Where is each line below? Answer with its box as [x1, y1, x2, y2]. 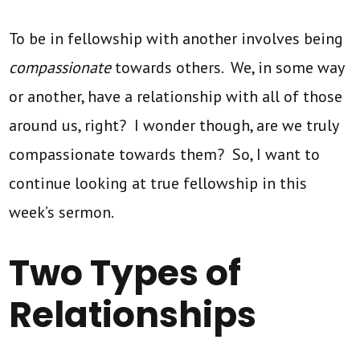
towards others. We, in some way [111, 56, 345, 78]
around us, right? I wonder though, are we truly [9, 114, 339, 136]
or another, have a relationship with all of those [9, 85, 343, 107]
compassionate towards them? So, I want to [9, 143, 321, 165]
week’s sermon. [9, 201, 115, 223]
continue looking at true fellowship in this [9, 172, 308, 194]
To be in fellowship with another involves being [9, 27, 344, 49]
